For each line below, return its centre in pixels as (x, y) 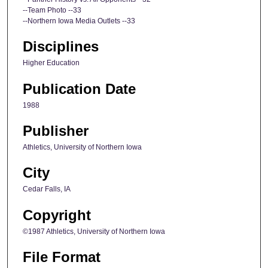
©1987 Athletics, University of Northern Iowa (94, 231)
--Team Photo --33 (52, 10)
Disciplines (61, 47)
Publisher (56, 130)
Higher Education (51, 63)
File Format (62, 257)
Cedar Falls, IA (47, 189)
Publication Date (79, 89)
